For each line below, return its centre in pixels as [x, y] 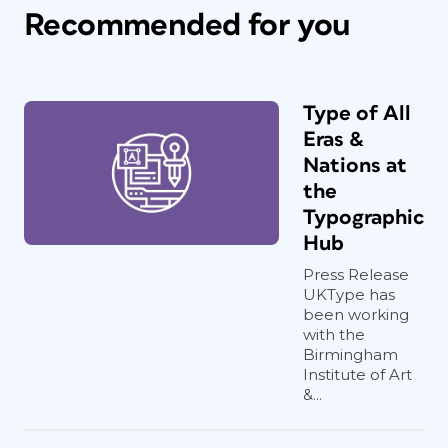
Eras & [334, 139]
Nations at [355, 165]
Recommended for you [187, 25]
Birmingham [350, 354]
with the [334, 334]
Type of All [357, 113]
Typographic [363, 217]
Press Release [356, 274]
